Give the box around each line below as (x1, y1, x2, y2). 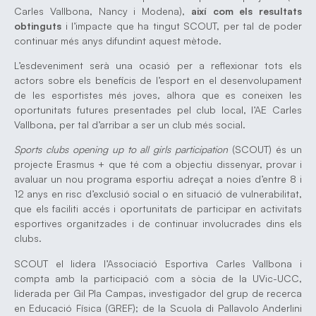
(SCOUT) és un (228, 143, 303, 156)
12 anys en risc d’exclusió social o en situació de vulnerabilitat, (14, 188, 302, 200)
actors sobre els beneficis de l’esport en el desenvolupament (14, 73, 302, 86)
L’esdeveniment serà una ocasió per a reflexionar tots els (14, 59, 302, 71)
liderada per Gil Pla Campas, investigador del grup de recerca (14, 286, 302, 299)
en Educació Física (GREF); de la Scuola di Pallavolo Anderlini (14, 301, 302, 314)
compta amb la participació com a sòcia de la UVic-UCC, (14, 272, 302, 284)
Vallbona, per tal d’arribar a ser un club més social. (14, 118, 245, 130)
